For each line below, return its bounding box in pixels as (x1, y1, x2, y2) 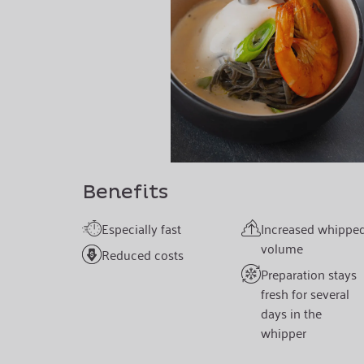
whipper (260, 321, 306, 344)
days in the (260, 301, 322, 325)
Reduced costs (101, 243, 184, 266)
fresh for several (260, 282, 349, 305)
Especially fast (101, 217, 181, 240)
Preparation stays (260, 262, 357, 286)
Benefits (81, 180, 168, 206)
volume (260, 236, 303, 260)
